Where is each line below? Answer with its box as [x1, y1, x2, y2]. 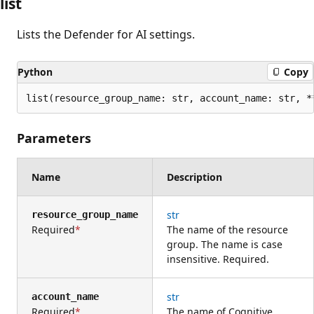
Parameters [17, 129, 91, 146]
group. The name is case [167, 237, 282, 251]
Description [167, 170, 222, 184]
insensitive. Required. [167, 252, 269, 266]
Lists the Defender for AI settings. [17, 26, 195, 42]
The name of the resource [167, 222, 288, 236]
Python [18, 64, 53, 78]
